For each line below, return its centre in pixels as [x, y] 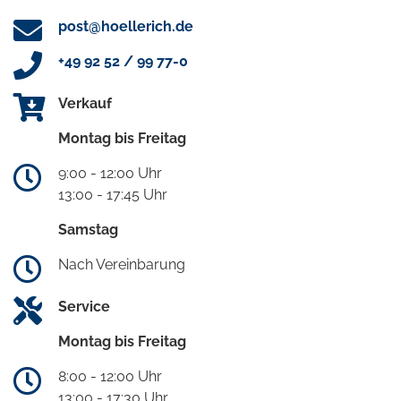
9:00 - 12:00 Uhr [110, 173]
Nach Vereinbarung [122, 264]
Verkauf [85, 103]
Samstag [88, 229]
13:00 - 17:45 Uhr [113, 194]
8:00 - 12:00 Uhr [110, 376]
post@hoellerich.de [126, 26]
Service [84, 306]
